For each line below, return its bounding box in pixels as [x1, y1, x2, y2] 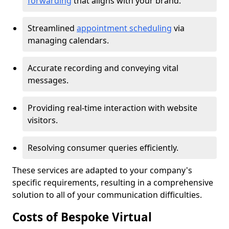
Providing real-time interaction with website [28, 102, 197, 113]
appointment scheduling [77, 22, 172, 34]
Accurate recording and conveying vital [28, 62, 178, 74]
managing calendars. [28, 35, 109, 46]
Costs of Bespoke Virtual [12, 209, 152, 225]
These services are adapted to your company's [12, 165, 192, 176]
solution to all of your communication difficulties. [12, 189, 202, 200]
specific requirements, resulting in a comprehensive [12, 177, 213, 188]
